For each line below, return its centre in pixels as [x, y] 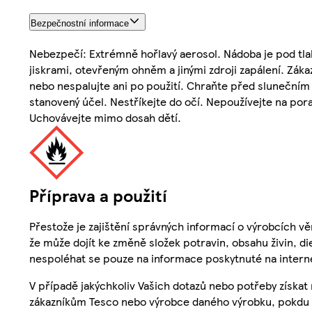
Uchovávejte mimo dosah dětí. [105, 117]
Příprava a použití [98, 195]
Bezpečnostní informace [80, 23]
